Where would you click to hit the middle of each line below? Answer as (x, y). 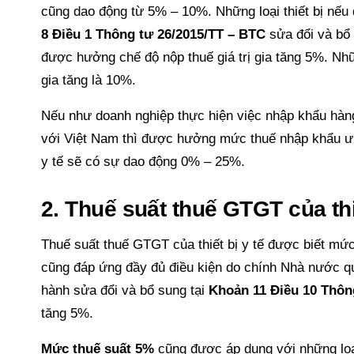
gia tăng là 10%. (88, 80)
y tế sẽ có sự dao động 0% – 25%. (143, 161)
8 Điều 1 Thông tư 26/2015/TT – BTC (153, 34)
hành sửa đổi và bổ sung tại (125, 290)
